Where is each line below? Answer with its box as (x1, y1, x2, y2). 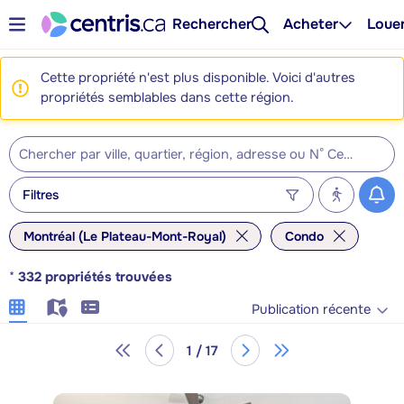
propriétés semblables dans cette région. (41, 89, 294, 106)
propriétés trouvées (45, 269, 172, 286)
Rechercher (172, 14, 252, 33)
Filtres (23, 186, 59, 203)
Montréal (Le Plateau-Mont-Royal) (23, 228, 226, 244)
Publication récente (252, 300, 371, 318)
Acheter (283, 14, 339, 33)
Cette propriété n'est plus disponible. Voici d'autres (41, 69, 355, 87)
